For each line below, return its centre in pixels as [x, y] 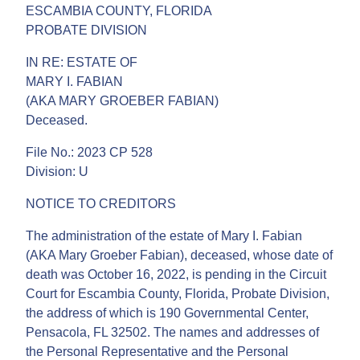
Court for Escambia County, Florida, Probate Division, [178, 293]
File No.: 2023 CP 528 [89, 152]
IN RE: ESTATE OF [82, 62]
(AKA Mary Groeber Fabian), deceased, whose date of [179, 255]
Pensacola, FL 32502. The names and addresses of [172, 332]
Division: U [57, 171]
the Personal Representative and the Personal [157, 351]
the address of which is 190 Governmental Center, [167, 313]
